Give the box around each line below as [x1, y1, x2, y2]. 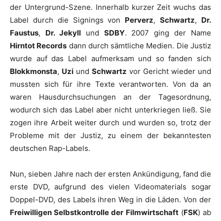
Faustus [10, 28, 38, 37]
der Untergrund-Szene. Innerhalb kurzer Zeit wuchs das [10, 2, 211, 12]
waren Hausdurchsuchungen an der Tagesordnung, [10, 92, 211, 102]
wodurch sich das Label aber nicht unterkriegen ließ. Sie [10, 105, 211, 114]
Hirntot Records [10, 41, 67, 50]
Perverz [125, 15, 154, 25]
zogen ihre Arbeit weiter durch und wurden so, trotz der [10, 118, 211, 127]
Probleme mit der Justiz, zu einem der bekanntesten [10, 131, 211, 140]
